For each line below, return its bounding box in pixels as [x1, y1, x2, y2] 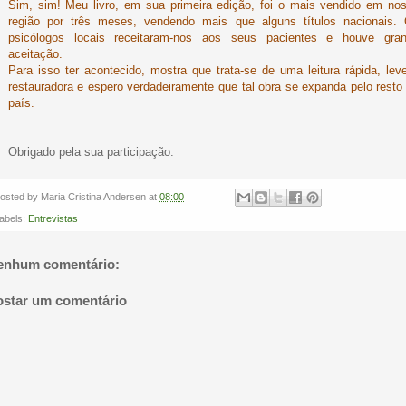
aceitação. [7, 47, 63, 62]
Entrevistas [28, 212, 78, 224]
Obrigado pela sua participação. [7, 145, 174, 159]
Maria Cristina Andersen [41, 190, 146, 202]
